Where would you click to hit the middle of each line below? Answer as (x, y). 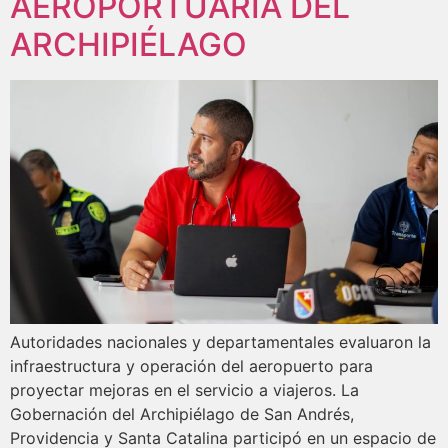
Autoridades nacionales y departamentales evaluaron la (220, 342)
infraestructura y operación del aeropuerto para (191, 366)
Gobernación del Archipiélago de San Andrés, (182, 414)
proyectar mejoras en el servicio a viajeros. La (184, 390)
